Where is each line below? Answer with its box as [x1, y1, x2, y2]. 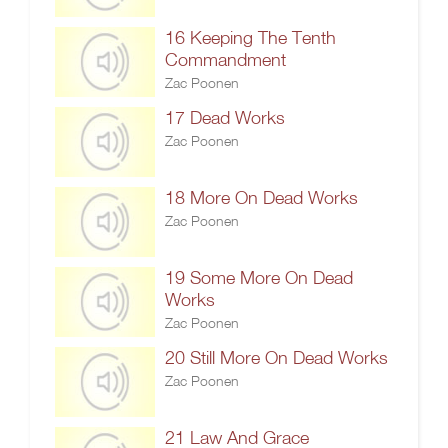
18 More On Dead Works [165, 187, 358, 208]
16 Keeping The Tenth [165, 27, 336, 48]
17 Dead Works [165, 107, 285, 128]
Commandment [165, 49, 286, 70]
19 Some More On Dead [165, 267, 353, 288]
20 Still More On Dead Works [165, 347, 388, 368]
